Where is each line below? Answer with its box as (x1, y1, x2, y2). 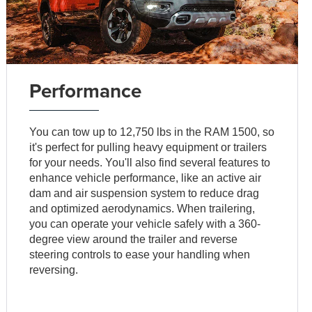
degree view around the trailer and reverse (29, 233, 238, 245)
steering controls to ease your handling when (29, 248, 251, 260)
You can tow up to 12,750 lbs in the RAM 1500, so (29, 125, 275, 138)
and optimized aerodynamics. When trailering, (29, 202, 256, 214)
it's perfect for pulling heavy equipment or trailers (29, 141, 267, 153)
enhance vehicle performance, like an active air (29, 171, 262, 184)
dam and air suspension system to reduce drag (29, 187, 260, 199)
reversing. (29, 263, 79, 276)
